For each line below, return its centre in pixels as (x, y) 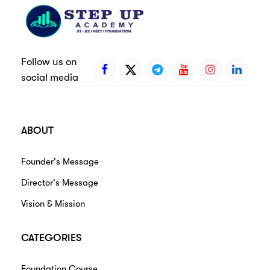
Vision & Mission (53, 204)
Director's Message (60, 183)
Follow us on (49, 62)
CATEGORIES (51, 238)
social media (50, 78)
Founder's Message (60, 162)
